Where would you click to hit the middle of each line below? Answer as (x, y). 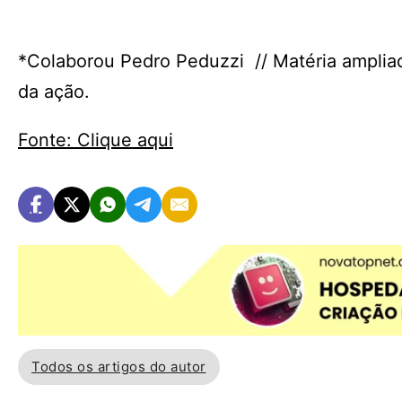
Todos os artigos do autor (119, 367)
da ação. (54, 92)
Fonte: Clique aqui (96, 140)
